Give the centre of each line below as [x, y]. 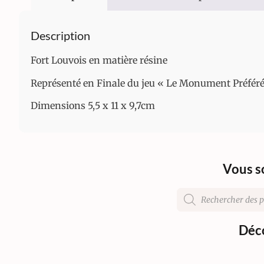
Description [60, 36]
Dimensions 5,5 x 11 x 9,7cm [93, 106]
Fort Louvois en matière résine [99, 60]
